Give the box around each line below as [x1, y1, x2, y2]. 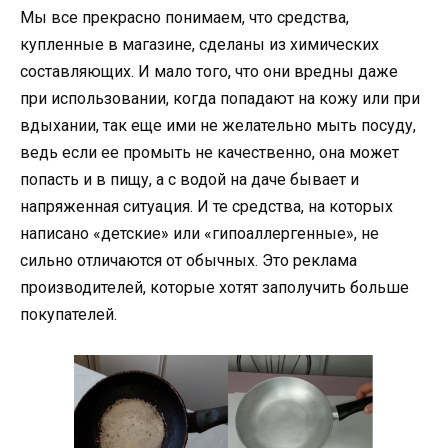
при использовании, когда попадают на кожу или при [20, 88, 420, 108]
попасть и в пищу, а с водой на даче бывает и [20, 169, 359, 189]
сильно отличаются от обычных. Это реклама [20, 250, 357, 270]
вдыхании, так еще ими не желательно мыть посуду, [20, 115, 416, 135]
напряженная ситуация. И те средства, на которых [20, 196, 393, 216]
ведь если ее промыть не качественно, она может [20, 142, 399, 162]
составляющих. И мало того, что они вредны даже [20, 61, 398, 81]
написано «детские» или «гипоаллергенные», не [20, 223, 379, 243]
